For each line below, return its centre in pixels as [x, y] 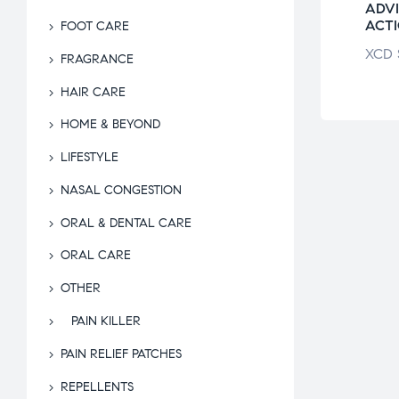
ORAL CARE [96, 256]
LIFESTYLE [90, 158]
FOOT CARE [95, 27]
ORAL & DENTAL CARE [126, 223]
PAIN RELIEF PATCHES [121, 354]
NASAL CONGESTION [121, 190]
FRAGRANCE [97, 59]
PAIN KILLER [106, 322]
